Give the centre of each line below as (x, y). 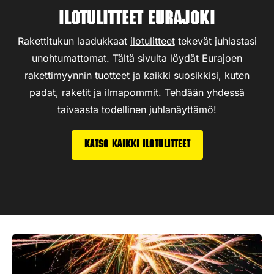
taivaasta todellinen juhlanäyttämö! (137, 110)
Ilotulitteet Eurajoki (137, 20)
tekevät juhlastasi (216, 41)
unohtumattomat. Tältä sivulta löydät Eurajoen (137, 58)
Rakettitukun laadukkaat (74, 41)
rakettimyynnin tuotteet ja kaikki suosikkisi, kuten (137, 76)
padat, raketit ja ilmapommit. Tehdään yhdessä (137, 93)
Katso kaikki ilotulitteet (137, 145)
